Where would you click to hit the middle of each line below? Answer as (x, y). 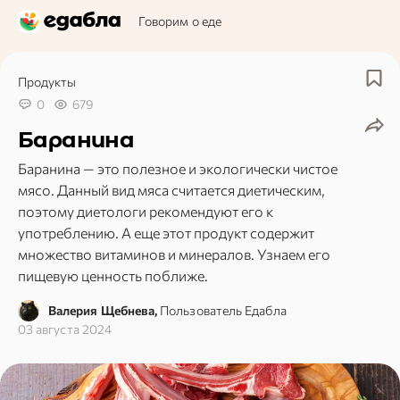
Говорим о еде (180, 21)
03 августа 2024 (65, 329)
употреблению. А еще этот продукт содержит (166, 233)
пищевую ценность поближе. (113, 275)
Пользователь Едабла (224, 310)
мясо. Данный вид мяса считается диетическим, (171, 190)
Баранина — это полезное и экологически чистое (178, 168)
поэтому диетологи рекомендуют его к (146, 211)
